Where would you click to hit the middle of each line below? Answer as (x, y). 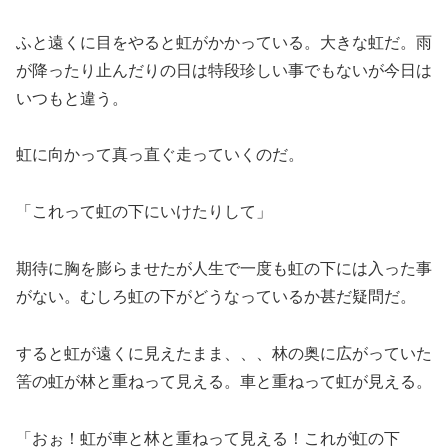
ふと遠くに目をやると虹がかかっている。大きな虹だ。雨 (224, 42)
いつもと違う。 (72, 98)
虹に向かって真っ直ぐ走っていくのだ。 (160, 155)
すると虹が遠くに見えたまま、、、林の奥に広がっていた (224, 353)
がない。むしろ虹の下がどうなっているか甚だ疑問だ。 (216, 296)
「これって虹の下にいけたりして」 (144, 212)
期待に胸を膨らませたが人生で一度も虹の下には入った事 (224, 268)
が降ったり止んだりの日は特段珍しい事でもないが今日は (224, 70)
